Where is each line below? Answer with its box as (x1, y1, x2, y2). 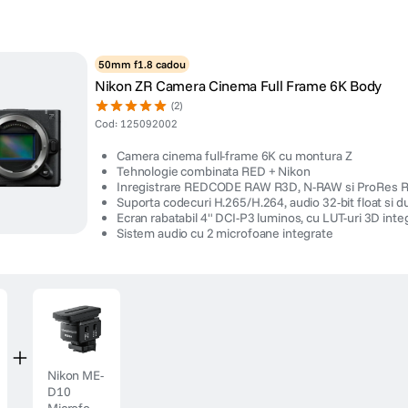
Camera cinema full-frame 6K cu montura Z (117, 148, 352, 164)
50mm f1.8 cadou (98, 57, 186, 71)
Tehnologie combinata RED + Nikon (117, 163, 311, 179)
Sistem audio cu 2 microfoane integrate (117, 225, 333, 241)
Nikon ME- (47, 367, 104, 383)
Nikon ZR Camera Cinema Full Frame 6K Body (95, 76, 382, 95)
